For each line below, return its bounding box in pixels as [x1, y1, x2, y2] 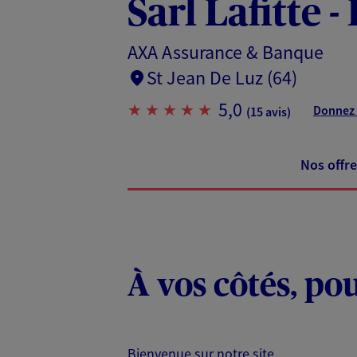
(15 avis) [246, 103, 291, 120]
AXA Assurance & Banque [127, 39, 324, 65]
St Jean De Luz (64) [147, 65, 297, 90]
